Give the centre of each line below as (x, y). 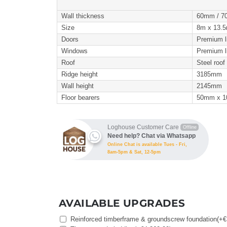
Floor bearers (81, 97)
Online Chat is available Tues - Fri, (147, 144)
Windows (74, 51)
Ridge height (80, 74)
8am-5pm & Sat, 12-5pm (134, 152)
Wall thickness (83, 16)
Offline (190, 127)
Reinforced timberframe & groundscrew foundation (144, 219)
